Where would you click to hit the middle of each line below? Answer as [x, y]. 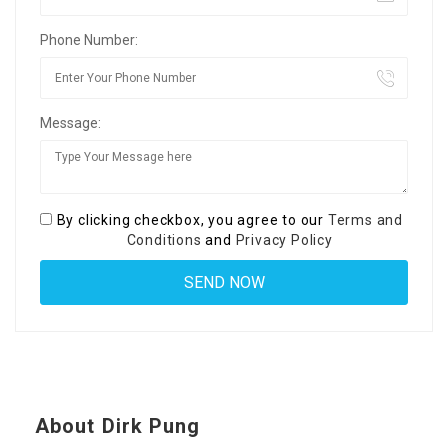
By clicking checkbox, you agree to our [192, 220]
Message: [70, 123]
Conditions [164, 240]
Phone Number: [89, 40]
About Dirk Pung [118, 426]
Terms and [365, 220]
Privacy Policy [284, 240]
